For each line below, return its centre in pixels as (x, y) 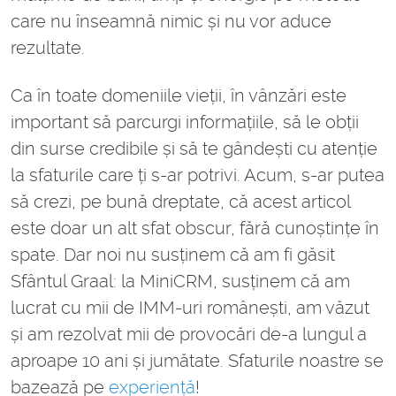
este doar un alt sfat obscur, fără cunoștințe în (195, 228)
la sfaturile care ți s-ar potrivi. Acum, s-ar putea (198, 175)
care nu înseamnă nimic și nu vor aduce (171, 22)
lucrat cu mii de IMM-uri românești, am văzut (190, 308)
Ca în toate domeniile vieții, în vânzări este (179, 96)
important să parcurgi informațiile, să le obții (185, 122)
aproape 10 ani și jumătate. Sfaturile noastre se (197, 361)
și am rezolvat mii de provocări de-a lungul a (189, 335)
